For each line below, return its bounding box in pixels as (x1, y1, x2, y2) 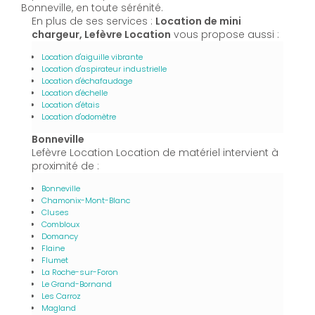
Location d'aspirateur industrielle (41, 63, 167, 75)
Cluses (41, 206, 69, 218)
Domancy (41, 230, 78, 242)
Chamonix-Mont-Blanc (41, 194, 130, 206)
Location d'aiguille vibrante (41, 51, 143, 63)
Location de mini (155, 13, 241, 28)
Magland (41, 302, 76, 314)
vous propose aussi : (171, 27, 279, 41)
